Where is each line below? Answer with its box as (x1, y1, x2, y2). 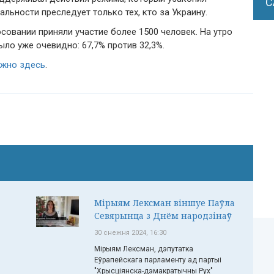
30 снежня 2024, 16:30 (94, 229, 166, 237)
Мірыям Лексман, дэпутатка (94, 245, 193, 253)
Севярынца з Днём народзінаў (94, 210, 232, 221)
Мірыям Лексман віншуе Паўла (94, 197, 235, 209)
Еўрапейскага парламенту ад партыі (94, 256, 221, 264)
